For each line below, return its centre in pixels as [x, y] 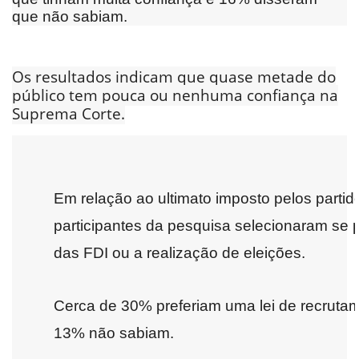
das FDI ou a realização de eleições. [179, 252]
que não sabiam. [70, 16]
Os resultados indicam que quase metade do [174, 77]
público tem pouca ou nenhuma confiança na [175, 95]
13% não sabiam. [114, 333]
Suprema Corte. [69, 113]
